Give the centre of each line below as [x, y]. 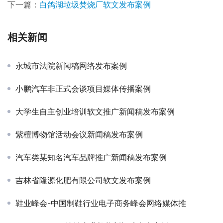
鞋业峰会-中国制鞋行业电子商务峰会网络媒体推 [101, 203]
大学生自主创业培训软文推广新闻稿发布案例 [95, 111]
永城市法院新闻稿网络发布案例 [71, 65]
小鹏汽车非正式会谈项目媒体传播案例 [83, 88]
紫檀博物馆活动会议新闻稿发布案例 [79, 134]
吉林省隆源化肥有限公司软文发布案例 [83, 180]
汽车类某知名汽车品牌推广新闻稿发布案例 [91, 157]
